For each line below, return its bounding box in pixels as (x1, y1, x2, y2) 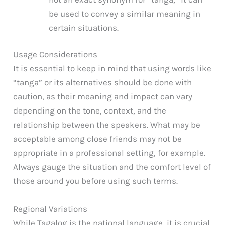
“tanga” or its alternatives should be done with (13, 77, 192, 88)
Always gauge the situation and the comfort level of (13, 162, 211, 172)
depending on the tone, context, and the (13, 105, 167, 116)
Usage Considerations (13, 49, 98, 60)
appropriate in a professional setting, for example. (13, 148, 206, 158)
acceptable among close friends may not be (13, 134, 182, 144)
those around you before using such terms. (13, 176, 178, 186)
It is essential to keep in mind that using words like (13, 63, 212, 74)
